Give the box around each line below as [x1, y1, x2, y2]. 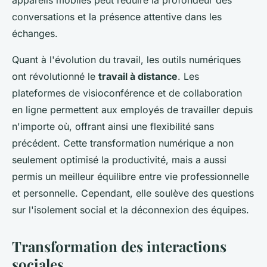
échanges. [12, 27, 58, 40]
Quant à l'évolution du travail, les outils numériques [12, 54, 241, 66]
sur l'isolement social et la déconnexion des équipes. [12, 204, 249, 216]
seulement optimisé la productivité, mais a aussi [12, 154, 226, 166]
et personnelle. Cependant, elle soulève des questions [12, 187, 254, 200]
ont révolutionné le [12, 70, 98, 83]
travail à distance [98, 70, 178, 83]
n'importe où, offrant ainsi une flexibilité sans [12, 120, 214, 133]
